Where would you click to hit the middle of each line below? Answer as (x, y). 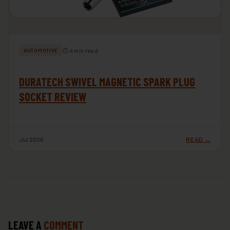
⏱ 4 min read (80, 50)
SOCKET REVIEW (53, 97)
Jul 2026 (31, 139)
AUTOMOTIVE (41, 51)
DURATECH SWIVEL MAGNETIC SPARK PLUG (107, 82)
